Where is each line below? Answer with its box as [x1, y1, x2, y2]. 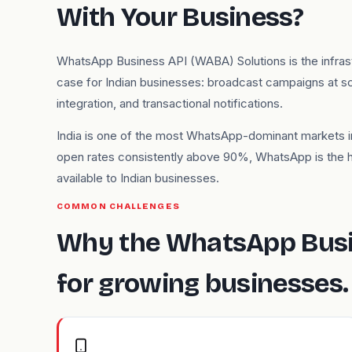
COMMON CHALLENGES [57, 201, 180, 211]
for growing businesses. [57, 267, 349, 299]
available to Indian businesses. [57, 170, 219, 185]
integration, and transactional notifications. [57, 96, 283, 111]
